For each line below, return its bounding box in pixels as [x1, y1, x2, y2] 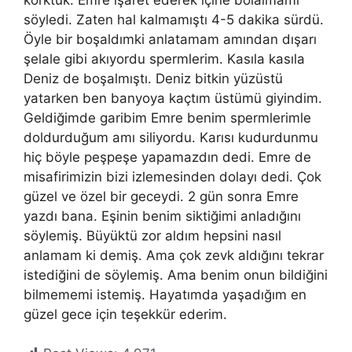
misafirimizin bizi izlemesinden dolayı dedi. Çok [24, 168, 321, 185]
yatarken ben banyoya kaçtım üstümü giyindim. [24, 90, 322, 106]
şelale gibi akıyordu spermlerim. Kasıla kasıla [24, 50, 305, 67]
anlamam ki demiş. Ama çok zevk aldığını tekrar [24, 247, 324, 263]
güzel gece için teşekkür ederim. [24, 306, 227, 322]
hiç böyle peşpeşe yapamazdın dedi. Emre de [24, 148, 311, 165]
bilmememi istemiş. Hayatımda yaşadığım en [24, 286, 306, 302]
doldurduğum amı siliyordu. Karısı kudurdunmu [24, 129, 318, 145]
